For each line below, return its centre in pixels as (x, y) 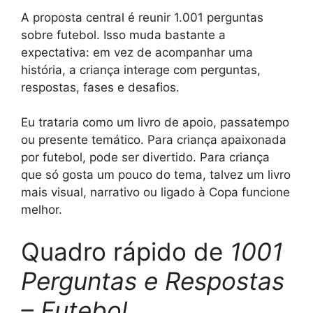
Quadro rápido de (125, 251)
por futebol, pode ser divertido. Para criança (145, 157)
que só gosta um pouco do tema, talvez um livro (156, 175)
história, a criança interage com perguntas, (141, 70)
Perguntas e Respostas (153, 281)
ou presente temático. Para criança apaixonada (154, 140)
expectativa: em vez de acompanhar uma (137, 52)
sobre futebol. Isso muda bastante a (123, 35)
